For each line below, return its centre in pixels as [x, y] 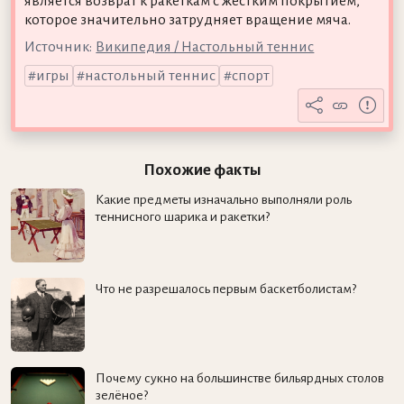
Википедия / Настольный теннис [205, 46]
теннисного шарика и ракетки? [182, 217]
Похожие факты [202, 170]
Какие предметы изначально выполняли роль [223, 200]
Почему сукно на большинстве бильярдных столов [239, 377]
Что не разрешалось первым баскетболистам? [225, 289]
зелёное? [121, 395]
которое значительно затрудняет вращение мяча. [187, 19]
